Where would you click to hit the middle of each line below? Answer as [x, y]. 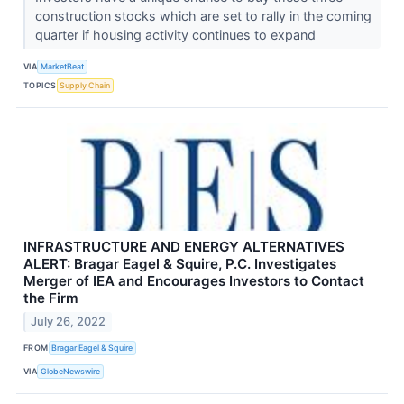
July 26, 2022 [69, 321]
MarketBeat [63, 67]
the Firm [51, 298]
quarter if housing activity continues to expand [177, 34]
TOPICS [40, 86]
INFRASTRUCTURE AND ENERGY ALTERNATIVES [184, 246]
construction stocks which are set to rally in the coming [203, 15]
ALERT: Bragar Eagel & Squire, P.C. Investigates [180, 263]
